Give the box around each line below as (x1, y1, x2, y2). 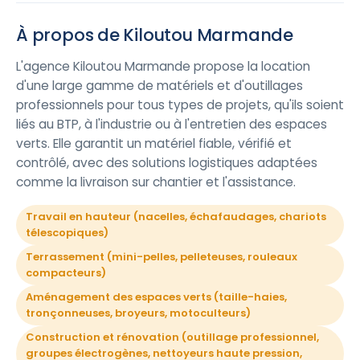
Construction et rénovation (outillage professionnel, (26, 329, 319, 345)
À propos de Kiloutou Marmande (16, 23, 293, 47)
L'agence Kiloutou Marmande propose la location (16, 58, 310, 75)
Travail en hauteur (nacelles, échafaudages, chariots (26, 209, 326, 224)
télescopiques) (26, 225, 108, 240)
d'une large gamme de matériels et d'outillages (16, 77, 303, 94)
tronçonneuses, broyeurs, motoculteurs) (26, 305, 251, 321)
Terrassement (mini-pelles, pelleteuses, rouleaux (26, 249, 297, 264)
